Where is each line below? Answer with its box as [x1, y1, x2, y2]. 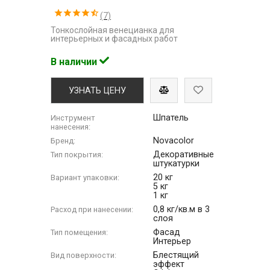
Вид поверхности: [51, 250, 117, 260]
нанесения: [51, 122, 91, 131]
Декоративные [153, 149, 215, 160]
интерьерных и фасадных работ [51, 33, 178, 43]
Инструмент [51, 113, 96, 122]
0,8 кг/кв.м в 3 [153, 204, 210, 215]
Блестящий [153, 250, 199, 260]
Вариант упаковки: [51, 172, 120, 182]
